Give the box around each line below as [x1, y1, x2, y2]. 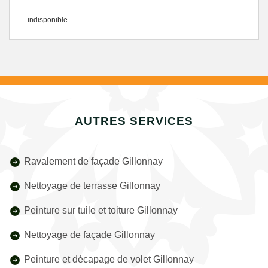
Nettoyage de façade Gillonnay [24, 230, 155, 240]
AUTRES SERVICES [75, 115, 193, 127]
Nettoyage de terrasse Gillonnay [24, 181, 160, 191]
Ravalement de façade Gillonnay [24, 156, 163, 166]
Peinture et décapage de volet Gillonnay [24, 254, 194, 264]
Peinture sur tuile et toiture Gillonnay [24, 205, 178, 215]
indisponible [28, 16, 68, 24]
